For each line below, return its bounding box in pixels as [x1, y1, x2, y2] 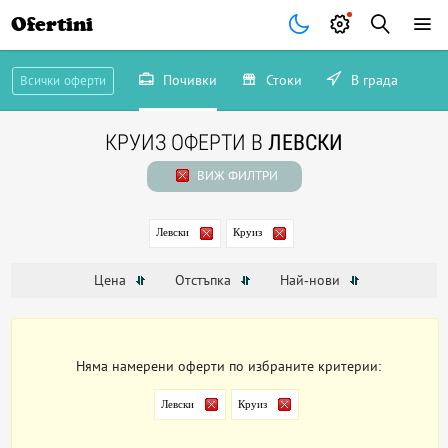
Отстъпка [174, 272, 235, 289]
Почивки [158, 72, 217, 88]
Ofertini [11, 13, 94, 36]
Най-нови [279, 272, 344, 289]
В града [346, 72, 398, 88]
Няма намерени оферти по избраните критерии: [76, 358, 383, 375]
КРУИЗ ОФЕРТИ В [105, 130, 268, 155]
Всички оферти [19, 73, 106, 88]
